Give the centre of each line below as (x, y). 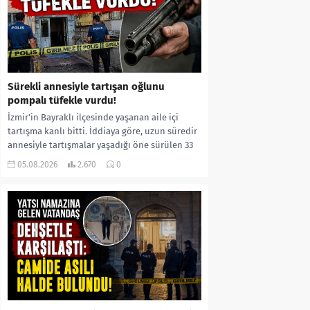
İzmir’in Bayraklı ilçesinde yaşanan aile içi (93, 118)
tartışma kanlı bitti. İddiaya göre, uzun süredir (102, 131)
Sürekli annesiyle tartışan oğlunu (86, 87)
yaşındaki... (30, 159)
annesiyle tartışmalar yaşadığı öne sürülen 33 (100, 145)
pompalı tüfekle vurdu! (62, 101)
